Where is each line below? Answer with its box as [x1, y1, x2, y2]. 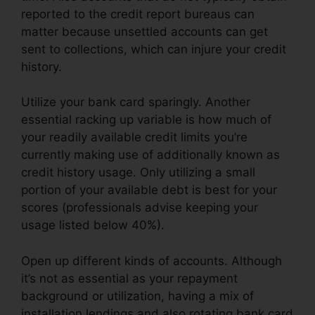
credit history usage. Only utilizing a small [21, 165, 255, 180]
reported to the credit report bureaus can [21, 6, 255, 21]
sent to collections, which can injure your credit [21, 41, 286, 56]
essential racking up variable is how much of [21, 112, 271, 127]
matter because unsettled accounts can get [21, 24, 268, 39]
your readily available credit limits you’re [21, 130, 247, 145]
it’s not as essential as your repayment [21, 271, 238, 285]
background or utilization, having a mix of [21, 288, 254, 303]
